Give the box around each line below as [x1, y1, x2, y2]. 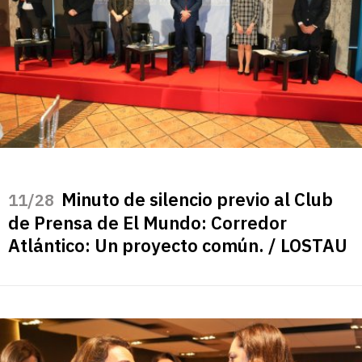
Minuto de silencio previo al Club [61, 187, 333, 212]
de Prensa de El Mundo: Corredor [8, 211, 287, 235]
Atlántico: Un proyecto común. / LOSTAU [8, 234, 347, 258]
